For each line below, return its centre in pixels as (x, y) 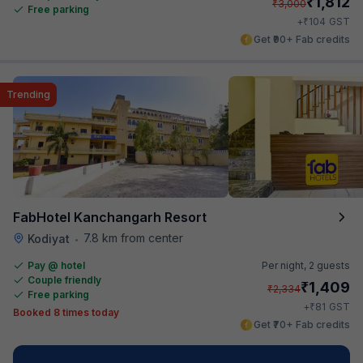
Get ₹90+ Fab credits (302, 39)
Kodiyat (49, 238)
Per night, (285, 265)
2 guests (329, 265)
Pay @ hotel (56, 265)
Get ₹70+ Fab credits (302, 324)
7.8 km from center (133, 237)
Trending (28, 94)
